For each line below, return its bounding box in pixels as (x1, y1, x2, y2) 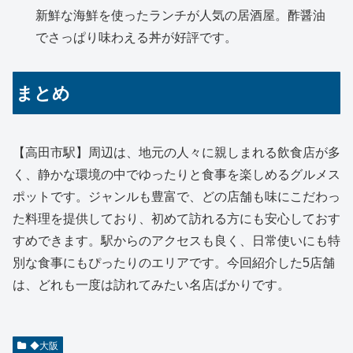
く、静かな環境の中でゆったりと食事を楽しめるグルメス (13, 168, 340, 182)
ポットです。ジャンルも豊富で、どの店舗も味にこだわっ (13, 190, 340, 204)
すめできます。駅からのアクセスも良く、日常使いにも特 (13, 234, 340, 248)
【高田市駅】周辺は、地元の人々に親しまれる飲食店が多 (13, 146, 340, 160)
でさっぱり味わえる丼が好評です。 (35, 31, 238, 45)
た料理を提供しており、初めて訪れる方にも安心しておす (13, 212, 340, 226)
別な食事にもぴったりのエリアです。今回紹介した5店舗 (13, 256, 335, 270)
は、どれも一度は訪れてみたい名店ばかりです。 (13, 278, 290, 292)
